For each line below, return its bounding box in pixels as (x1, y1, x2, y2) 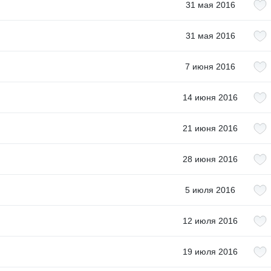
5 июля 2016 (185, 185, 235, 195)
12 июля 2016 (183, 216, 238, 226)
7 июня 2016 (185, 62, 235, 71)
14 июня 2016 (183, 93, 238, 102)
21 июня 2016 (183, 123, 238, 133)
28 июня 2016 (183, 154, 238, 164)
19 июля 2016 (183, 247, 238, 256)
